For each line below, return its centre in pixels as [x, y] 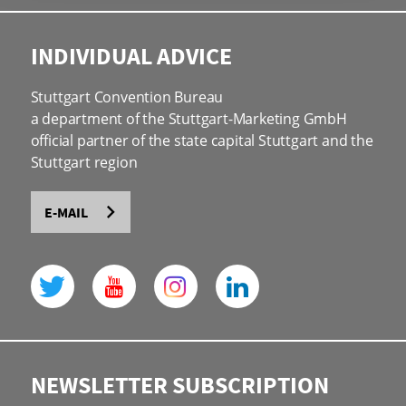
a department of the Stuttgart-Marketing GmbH [188, 119]
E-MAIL [66, 212]
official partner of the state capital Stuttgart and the [202, 140]
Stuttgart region [84, 162]
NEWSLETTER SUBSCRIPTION [179, 385]
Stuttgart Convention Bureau [127, 97]
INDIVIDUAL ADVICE [131, 56]
